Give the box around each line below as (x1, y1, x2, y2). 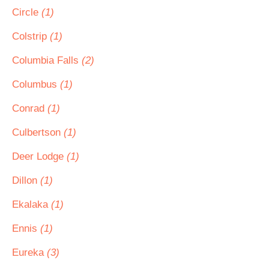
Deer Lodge (12, 151, 67, 162)
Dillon (12, 175, 40, 186)
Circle (12, 7, 41, 18)
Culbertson (12, 127, 64, 138)
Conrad (12, 103, 47, 114)
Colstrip (12, 31, 50, 42)
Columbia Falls (12, 55, 82, 66)
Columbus (12, 79, 60, 90)
